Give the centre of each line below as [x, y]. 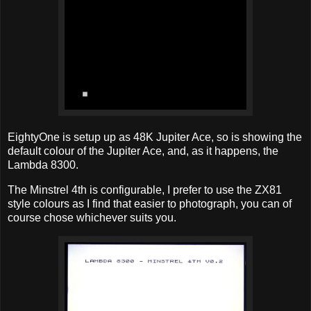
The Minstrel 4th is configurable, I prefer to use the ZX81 [145, 190]
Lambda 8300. [43, 165]
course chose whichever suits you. [92, 217]
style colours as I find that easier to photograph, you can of [150, 203]
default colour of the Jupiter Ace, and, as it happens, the [143, 151]
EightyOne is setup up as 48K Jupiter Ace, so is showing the [155, 137]
